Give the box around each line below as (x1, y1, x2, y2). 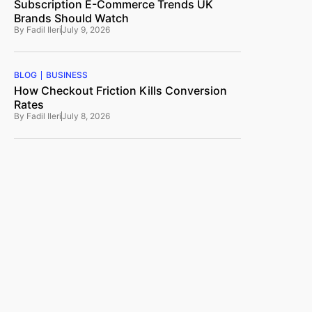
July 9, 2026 (62, 24, 110, 36)
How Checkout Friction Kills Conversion (14, 84, 227, 98)
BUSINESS (46, 70, 88, 81)
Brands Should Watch (14, 11, 129, 26)
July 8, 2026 (62, 111, 110, 122)
